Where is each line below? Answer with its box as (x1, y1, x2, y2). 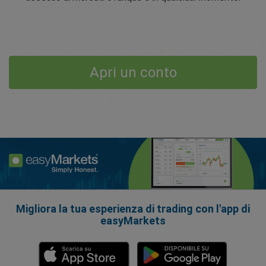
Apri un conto (89, 64, 177, 81)
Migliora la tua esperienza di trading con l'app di (16, 202, 250, 216)
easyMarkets (100, 214, 166, 227)
